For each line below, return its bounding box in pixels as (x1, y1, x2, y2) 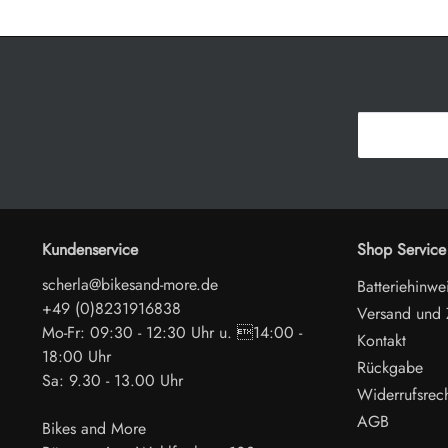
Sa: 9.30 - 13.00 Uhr (42, 369, 183, 393)
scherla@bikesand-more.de (42, 273, 218, 297)
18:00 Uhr (42, 345, 111, 369)
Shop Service (357, 238, 446, 262)
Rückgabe (357, 356, 423, 380)
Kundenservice (42, 238, 138, 262)
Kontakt (357, 329, 406, 353)
